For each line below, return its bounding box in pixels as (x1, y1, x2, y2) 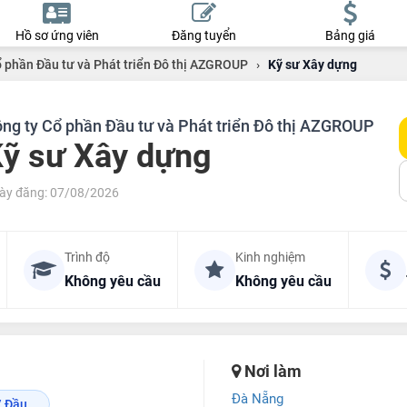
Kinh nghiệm (234, 250, 305, 264)
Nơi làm (240, 362, 302, 381)
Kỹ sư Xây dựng (267, 57, 357, 72)
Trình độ (64, 250, 110, 264)
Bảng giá (324, 28, 375, 43)
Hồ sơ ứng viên (15, 28, 99, 43)
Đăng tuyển (171, 28, 236, 43)
